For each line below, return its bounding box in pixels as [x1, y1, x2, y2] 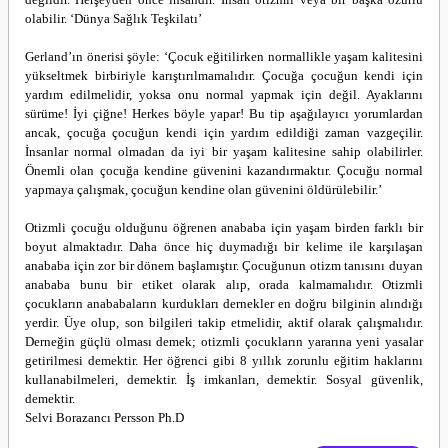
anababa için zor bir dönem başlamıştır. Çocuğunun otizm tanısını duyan [25, 258, 423, 273]
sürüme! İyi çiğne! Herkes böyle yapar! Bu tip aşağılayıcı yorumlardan [25, 106, 423, 121]
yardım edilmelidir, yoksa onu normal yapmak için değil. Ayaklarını [25, 87, 423, 102]
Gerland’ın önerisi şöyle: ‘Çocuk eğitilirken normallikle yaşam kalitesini [25, 49, 423, 64]
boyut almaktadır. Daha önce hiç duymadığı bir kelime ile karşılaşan [25, 239, 423, 254]
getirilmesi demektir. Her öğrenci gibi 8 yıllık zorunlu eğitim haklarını [25, 353, 423, 368]
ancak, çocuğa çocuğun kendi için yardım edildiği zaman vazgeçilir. [25, 125, 423, 140]
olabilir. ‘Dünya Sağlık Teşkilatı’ [25, 11, 202, 26]
